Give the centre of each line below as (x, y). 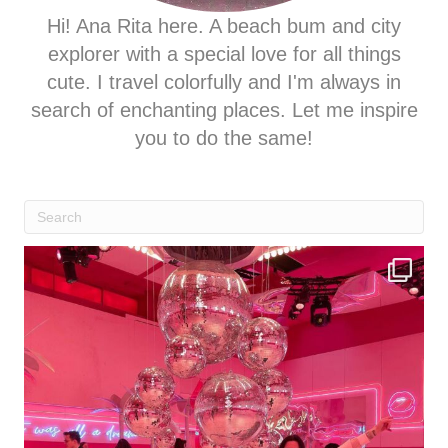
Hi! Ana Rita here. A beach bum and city (224, 25)
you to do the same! (224, 137)
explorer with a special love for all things (224, 53)
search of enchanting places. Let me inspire (224, 109)
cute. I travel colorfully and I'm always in (224, 81)
